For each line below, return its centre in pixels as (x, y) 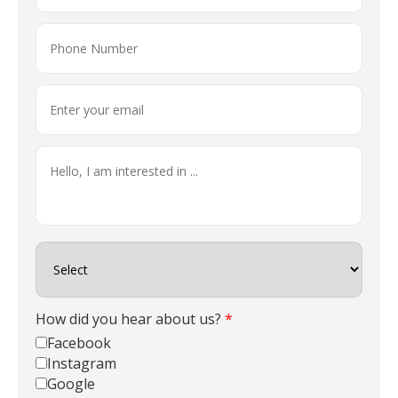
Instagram (82, 363)
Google (71, 383)
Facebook (79, 342)
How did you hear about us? (130, 318)
